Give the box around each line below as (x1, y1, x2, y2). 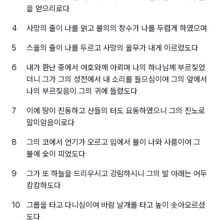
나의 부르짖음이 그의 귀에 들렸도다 (26, 86, 137, 96)
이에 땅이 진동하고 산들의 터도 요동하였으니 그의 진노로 (26, 106, 205, 115)
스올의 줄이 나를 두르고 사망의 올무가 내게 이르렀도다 (26, 43, 198, 53)
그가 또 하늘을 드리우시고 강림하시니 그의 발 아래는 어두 (26, 169, 207, 178)
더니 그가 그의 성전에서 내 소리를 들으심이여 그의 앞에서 (26, 75, 207, 84)
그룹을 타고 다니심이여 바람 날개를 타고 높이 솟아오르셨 (26, 200, 205, 210)
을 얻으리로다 (26, 4, 70, 13)
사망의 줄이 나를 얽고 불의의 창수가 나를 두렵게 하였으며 (26, 24, 207, 33)
